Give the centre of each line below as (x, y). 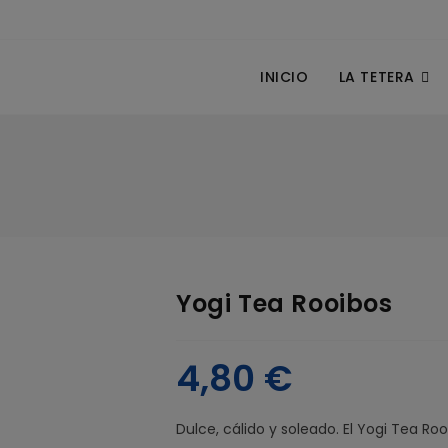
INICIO (284, 77)
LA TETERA (376, 77)
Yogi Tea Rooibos (284, 303)
